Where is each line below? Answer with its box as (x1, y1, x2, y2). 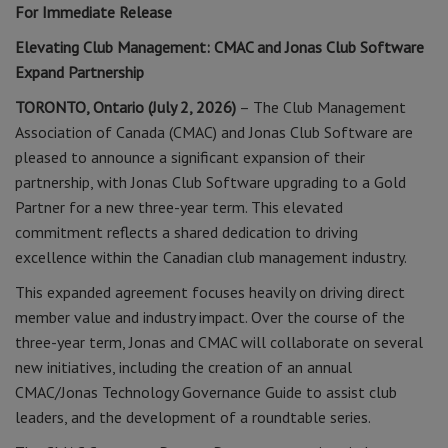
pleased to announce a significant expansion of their (15, 147, 365, 167)
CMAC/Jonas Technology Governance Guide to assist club (15, 382, 397, 402)
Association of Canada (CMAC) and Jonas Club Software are (15, 122, 413, 142)
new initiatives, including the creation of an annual (15, 357, 352, 377)
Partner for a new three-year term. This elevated (15, 197, 343, 217)
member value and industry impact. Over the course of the (15, 307, 405, 327)
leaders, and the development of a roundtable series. (15, 407, 371, 427)
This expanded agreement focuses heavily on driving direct (15, 282, 405, 302)
